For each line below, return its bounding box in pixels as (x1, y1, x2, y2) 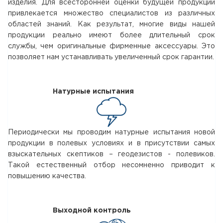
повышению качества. (8, 173, 86, 179)
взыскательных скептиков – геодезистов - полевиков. (8, 151, 215, 157)
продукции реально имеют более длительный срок (8, 32, 215, 38)
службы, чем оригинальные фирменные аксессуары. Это (8, 43, 215, 49)
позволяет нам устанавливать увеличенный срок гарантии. (8, 54, 214, 60)
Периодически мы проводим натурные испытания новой (8, 129, 215, 135)
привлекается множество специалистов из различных (8, 10, 215, 16)
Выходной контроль (53, 207, 131, 214)
